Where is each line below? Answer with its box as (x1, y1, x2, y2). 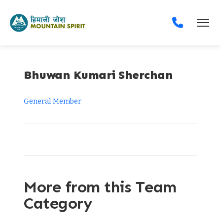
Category (24, 194, 92, 213)
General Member (24, 97, 81, 106)
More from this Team (24, 178, 177, 196)
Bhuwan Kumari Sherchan (24, 68, 173, 82)
